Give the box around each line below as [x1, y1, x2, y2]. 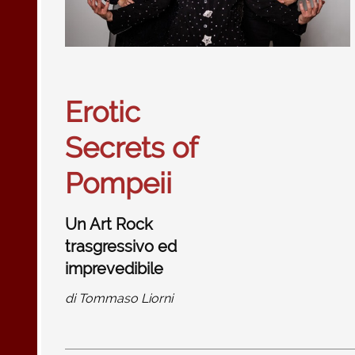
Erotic [65, 94, 140, 128]
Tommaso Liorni [78, 290, 173, 306]
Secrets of [65, 130, 197, 164]
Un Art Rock [65, 214, 153, 234]
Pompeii [65, 166, 172, 200]
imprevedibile [65, 258, 163, 278]
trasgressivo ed [65, 236, 177, 256]
